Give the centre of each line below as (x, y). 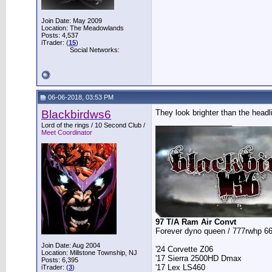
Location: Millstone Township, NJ (89, 253)
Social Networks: (94, 50)
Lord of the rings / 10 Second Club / (93, 125)
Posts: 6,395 (60, 260)
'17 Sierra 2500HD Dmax (199, 258)
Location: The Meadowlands (83, 28)
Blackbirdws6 (76, 114)
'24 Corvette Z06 (184, 249)
